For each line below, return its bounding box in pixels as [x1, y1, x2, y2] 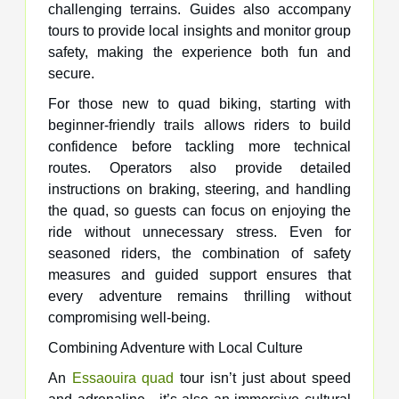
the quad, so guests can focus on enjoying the [48, 203, 351, 219]
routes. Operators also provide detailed [48, 160, 351, 176]
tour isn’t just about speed [174, 370, 352, 387]
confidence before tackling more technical [48, 139, 351, 155]
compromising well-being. [48, 310, 210, 326]
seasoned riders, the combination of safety [48, 246, 351, 262]
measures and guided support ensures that [48, 267, 351, 283]
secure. [48, 66, 94, 82]
